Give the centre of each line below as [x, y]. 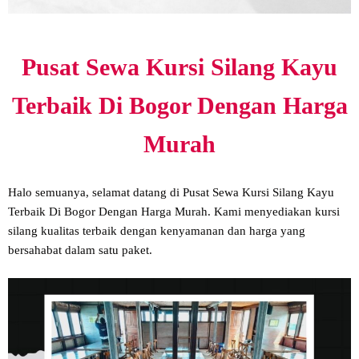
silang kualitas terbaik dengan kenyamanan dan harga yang [157, 231]
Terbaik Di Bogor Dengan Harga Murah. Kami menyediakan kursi [174, 212]
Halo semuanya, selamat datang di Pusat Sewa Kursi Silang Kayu [171, 193]
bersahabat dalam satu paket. [80, 250]
